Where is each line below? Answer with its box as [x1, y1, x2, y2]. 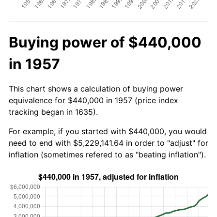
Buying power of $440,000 [9, 33, 201, 51]
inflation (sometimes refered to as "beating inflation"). [9, 149, 206, 159]
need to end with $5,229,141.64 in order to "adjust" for [9, 138, 208, 148]
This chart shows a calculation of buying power [9, 83, 183, 93]
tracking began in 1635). [9, 107, 98, 117]
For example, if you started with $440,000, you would [9, 126, 207, 136]
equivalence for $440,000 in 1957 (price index [9, 95, 178, 105]
